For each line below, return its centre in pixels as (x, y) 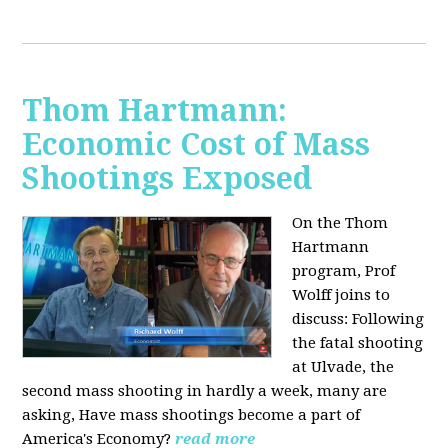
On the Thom (340, 223)
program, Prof (344, 271)
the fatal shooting (358, 343)
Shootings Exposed (167, 179)
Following (388, 319)
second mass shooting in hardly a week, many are (205, 391)
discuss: (322, 319)
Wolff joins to (341, 295)
